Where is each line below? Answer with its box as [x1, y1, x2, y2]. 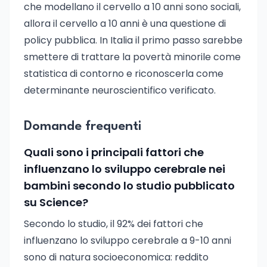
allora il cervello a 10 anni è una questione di [24, 17, 226, 30]
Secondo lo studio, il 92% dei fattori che [24, 217, 203, 231]
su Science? [24, 195, 88, 210]
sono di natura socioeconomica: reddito [24, 250, 209, 264]
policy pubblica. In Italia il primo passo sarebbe [24, 33, 243, 47]
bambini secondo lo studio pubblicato [24, 178, 235, 193]
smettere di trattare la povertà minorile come [24, 50, 241, 64]
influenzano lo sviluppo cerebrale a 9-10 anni [24, 234, 231, 247]
